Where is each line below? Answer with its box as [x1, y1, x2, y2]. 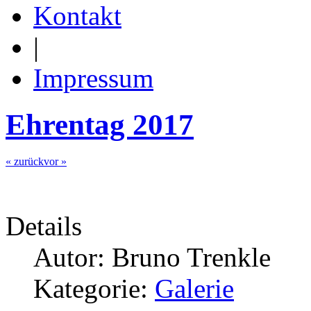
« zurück [6, 155, 44, 167]
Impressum [33, 62, 153, 93]
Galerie [155, 273, 234, 303]
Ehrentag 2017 [6, 108, 194, 141]
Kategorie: [33, 273, 155, 303]
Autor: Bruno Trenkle [33, 242, 271, 272]
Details [6, 210, 82, 241]
